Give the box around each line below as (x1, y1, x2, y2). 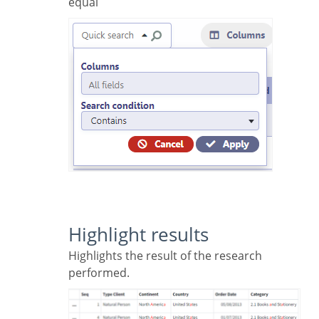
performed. (68, 264, 130, 281)
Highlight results (82, 221, 209, 247)
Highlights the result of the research (68, 247, 77, 263)
